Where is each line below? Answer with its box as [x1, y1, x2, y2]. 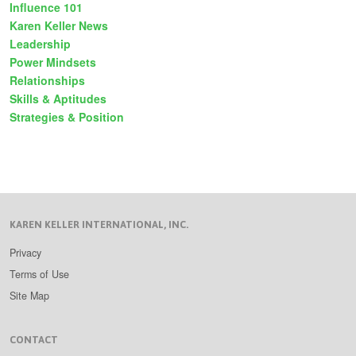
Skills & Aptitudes [10, 91, 106, 107]
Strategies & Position [10, 109, 124, 126]
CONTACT [10, 334, 58, 346]
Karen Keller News [10, 17, 108, 34]
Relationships [10, 72, 85, 89]
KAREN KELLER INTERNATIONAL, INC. [10, 219, 188, 231]
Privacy [10, 246, 41, 261]
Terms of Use [10, 267, 69, 282]
